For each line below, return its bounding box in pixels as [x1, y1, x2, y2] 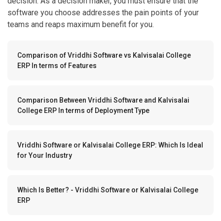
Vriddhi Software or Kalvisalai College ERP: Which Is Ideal [17, 117, 203, 125]
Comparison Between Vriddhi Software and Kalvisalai [17, 72, 189, 80]
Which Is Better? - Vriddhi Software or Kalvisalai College [17, 162, 198, 170]
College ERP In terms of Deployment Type [17, 82, 149, 91]
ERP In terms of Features [17, 37, 97, 46]
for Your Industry [17, 127, 72, 136]
